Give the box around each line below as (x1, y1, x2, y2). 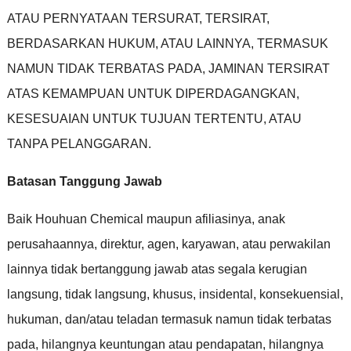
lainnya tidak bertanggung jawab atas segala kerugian (6, 262, 307, 276)
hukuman (6, 312, 59, 326)
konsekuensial (259, 287, 340, 301)
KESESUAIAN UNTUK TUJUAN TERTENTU (6, 111, 263, 125)
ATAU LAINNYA (160, 36, 251, 50)
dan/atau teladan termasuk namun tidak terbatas (64, 312, 331, 326)
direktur (100, 237, 141, 251)
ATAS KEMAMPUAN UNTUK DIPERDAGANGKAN (6, 86, 296, 100)
